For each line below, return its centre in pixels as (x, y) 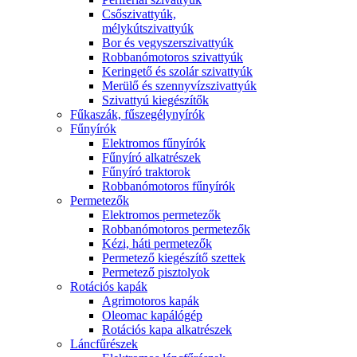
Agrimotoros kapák (151, 300)
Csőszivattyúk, (139, 14)
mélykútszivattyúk (148, 28)
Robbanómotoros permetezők (176, 229)
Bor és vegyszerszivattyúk (168, 42)
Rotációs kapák (109, 286)
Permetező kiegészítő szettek (174, 257)
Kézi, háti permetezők (157, 243)
